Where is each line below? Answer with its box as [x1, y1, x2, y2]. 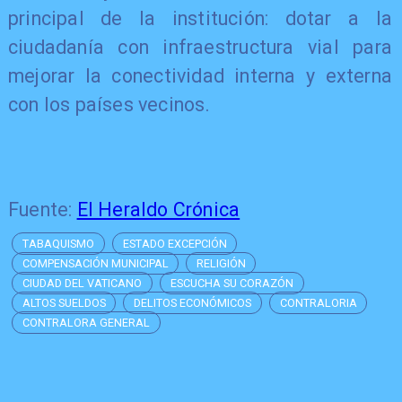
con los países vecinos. [7, 92, 211, 116]
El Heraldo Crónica [76, 198, 240, 222]
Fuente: [7, 198, 77, 222]
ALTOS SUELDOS [22, 296, 107, 310]
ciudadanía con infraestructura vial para [7, 35, 393, 58]
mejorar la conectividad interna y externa [7, 64, 393, 87]
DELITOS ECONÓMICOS [134, 296, 252, 310]
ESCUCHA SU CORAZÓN [170, 276, 293, 291]
